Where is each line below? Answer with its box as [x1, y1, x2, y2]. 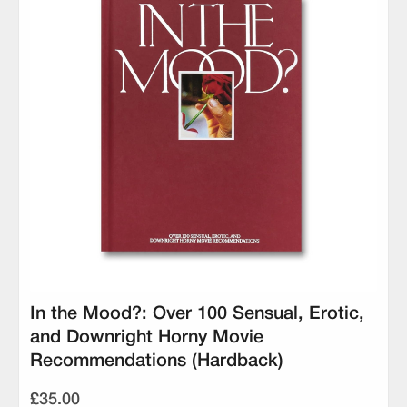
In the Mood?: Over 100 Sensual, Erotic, [30, 306, 364, 323]
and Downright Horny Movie [30, 330, 263, 347]
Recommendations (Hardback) [30, 353, 283, 371]
